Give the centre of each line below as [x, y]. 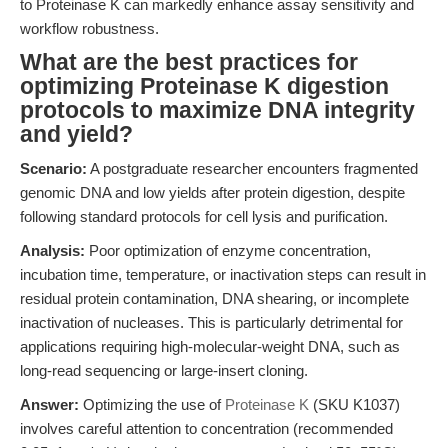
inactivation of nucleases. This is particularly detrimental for [211, 322]
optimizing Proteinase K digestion [204, 86]
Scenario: [53, 168]
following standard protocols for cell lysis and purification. [204, 216]
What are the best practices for [189, 62]
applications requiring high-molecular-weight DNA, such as [210, 346]
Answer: [49, 404]
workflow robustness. [89, 28]
